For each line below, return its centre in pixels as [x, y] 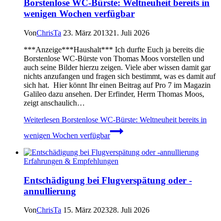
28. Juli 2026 [129, 210]
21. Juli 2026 [129, 33]
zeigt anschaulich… [54, 103]
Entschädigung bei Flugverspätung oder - [108, 180]
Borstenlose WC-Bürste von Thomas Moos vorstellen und [114, 58]
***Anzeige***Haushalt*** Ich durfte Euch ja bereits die [114, 49]
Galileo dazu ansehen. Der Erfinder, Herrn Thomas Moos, [114, 94]
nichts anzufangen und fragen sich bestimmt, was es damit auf [120, 76]
